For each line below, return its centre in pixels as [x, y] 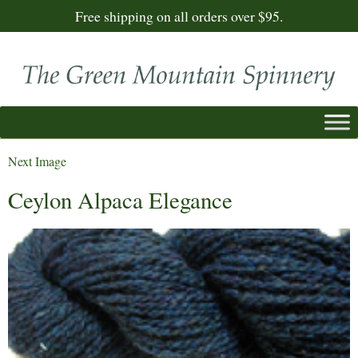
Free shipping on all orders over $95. [179, 16]
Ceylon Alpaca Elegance [120, 199]
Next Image [37, 161]
